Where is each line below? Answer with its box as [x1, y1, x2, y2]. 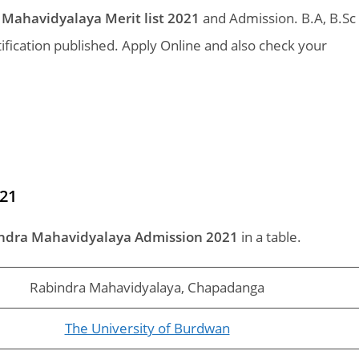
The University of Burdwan [64, 319, 230, 337]
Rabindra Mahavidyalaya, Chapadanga [30, 278, 264, 296]
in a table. [238, 228, 301, 246]
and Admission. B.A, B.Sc [200, 9, 356, 27]
